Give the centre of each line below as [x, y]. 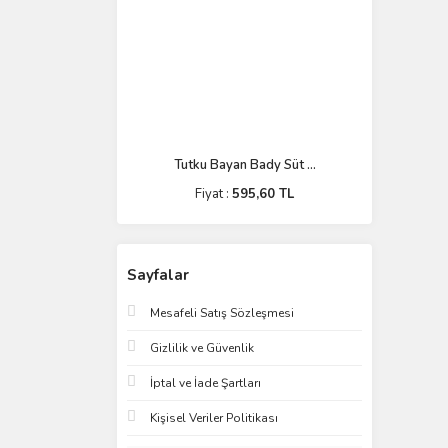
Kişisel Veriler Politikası [214, 418]
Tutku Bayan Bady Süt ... [244, 165]
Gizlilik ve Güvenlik [202, 348]
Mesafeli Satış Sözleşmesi [222, 313]
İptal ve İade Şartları [205, 383]
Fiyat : [213, 194]
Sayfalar [158, 275]
